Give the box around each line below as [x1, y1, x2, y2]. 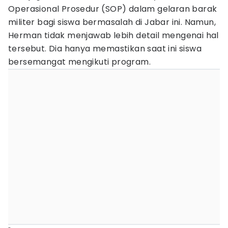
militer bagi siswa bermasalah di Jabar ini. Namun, [8, 16, 216, 28]
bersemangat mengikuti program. [8, 56, 151, 68]
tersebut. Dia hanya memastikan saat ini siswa [8, 43, 202, 54]
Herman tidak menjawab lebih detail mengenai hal [8, 30, 219, 41]
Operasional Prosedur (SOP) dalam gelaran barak [8, 3, 217, 15]
